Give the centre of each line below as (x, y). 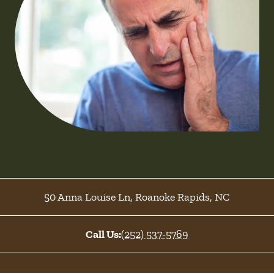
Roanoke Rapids (171, 197)
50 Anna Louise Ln (87, 197)
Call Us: (103, 234)
